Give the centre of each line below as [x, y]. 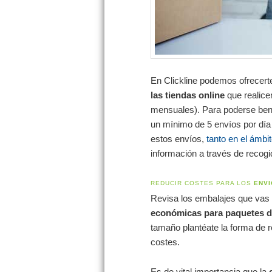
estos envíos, [178, 138]
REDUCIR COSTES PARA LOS [202, 183]
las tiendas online [188, 95]
